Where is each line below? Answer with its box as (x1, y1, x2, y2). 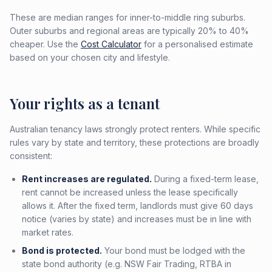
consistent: (10, 151, 52, 161)
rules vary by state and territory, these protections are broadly (10, 137, 259, 148)
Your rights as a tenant (10, 93, 160, 113)
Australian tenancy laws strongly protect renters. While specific (10, 124, 260, 134)
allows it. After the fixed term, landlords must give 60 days (22, 200, 253, 211)
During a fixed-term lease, (152, 174, 259, 184)
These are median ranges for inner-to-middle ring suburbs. (10, 12, 245, 22)
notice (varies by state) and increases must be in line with (22, 214, 251, 224)
